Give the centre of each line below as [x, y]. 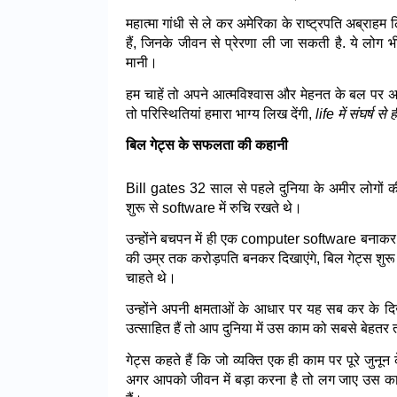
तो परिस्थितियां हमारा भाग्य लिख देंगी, [221, 113]
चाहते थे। [151, 278]
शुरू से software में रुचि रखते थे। [214, 207]
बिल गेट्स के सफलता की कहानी [207, 145]
